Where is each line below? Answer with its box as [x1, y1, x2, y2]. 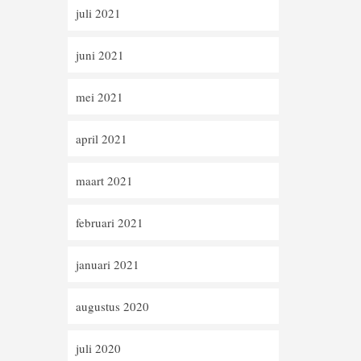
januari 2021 [75, 256, 139, 272]
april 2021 [75, 131, 127, 147]
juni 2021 [75, 47, 124, 63]
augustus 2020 [75, 298, 149, 314]
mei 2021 [75, 89, 123, 105]
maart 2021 [75, 172, 133, 189]
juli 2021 [75, 5, 121, 21]
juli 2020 [75, 340, 121, 356]
